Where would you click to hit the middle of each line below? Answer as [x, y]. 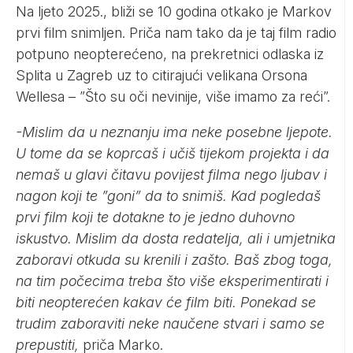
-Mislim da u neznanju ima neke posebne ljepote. [174, 132]
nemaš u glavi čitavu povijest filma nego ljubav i [171, 174]
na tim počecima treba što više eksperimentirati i [172, 281]
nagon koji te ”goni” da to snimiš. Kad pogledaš [168, 195]
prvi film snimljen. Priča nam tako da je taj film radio [176, 32]
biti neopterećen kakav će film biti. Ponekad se [166, 302]
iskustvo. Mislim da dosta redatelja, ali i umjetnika [176, 238]
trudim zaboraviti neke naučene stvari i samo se [170, 323]
